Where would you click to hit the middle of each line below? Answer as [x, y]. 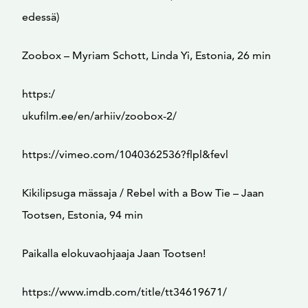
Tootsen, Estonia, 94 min [82, 215]
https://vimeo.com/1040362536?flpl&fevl [125, 154]
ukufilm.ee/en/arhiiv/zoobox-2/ [99, 116]
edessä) [41, 17]
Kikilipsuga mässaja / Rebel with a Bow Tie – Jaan [143, 193]
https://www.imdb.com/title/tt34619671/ [124, 292]
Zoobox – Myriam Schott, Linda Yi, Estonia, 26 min [146, 55]
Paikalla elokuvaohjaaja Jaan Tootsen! [114, 253]
